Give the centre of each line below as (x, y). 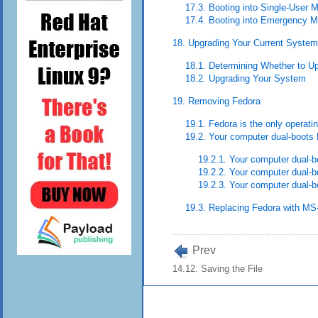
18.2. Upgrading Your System (246, 79)
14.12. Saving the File (218, 268)
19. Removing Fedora (216, 102)
